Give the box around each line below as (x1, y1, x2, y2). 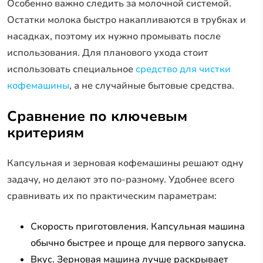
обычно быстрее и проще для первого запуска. (31, 236, 246, 249)
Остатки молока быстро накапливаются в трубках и (7, 13, 246, 26)
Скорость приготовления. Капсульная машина (31, 220, 245, 233)
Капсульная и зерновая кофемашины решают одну (7, 156, 244, 170)
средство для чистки (133, 62, 231, 76)
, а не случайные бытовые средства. (69, 79, 234, 92)
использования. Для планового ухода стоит (7, 46, 208, 59)
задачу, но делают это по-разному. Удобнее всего (7, 173, 234, 186)
